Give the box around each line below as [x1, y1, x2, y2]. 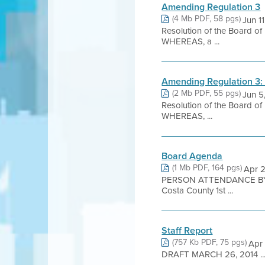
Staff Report [161, 224, 213, 237]
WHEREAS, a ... [161, 35, 220, 48]
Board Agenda [161, 149, 223, 163]
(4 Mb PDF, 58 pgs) [172, 12, 241, 25]
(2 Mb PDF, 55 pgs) [172, 87, 241, 99]
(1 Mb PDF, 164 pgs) [172, 161, 243, 174]
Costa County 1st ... [161, 184, 234, 197]
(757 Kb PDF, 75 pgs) [172, 236, 247, 248]
